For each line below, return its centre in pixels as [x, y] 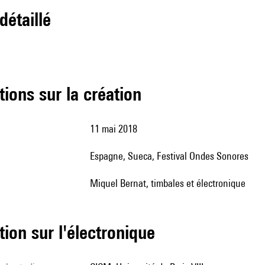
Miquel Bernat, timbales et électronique [172, 183]
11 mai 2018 [116, 129]
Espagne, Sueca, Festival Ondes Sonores [172, 156]
